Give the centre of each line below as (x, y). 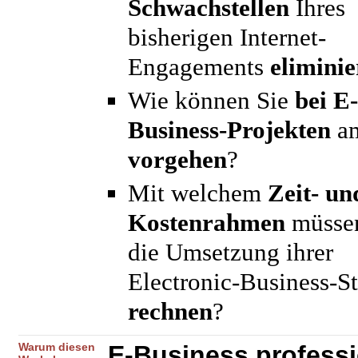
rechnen (170, 312)
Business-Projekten (229, 130)
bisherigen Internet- (227, 38)
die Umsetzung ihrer (231, 253)
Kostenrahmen (207, 223)
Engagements (199, 67)
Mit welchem (198, 193)
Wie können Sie (211, 101)
